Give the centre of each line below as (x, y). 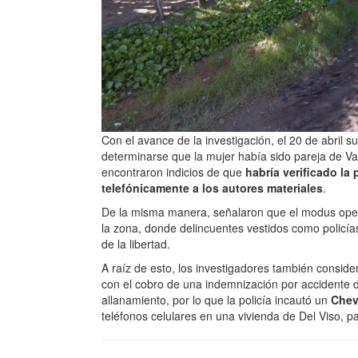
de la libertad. (136, 244)
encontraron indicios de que (173, 172)
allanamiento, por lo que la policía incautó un (216, 300)
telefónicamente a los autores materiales (212, 188)
